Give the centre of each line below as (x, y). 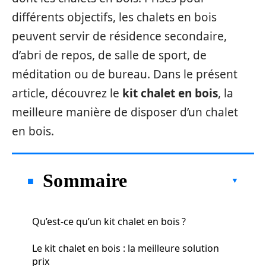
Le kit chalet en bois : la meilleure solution (126, 248)
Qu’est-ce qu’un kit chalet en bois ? (109, 221)
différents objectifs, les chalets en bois (114, 17)
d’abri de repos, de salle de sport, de (109, 55)
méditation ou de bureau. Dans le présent (125, 74)
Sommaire (85, 180)
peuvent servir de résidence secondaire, (119, 36)
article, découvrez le (67, 93)
